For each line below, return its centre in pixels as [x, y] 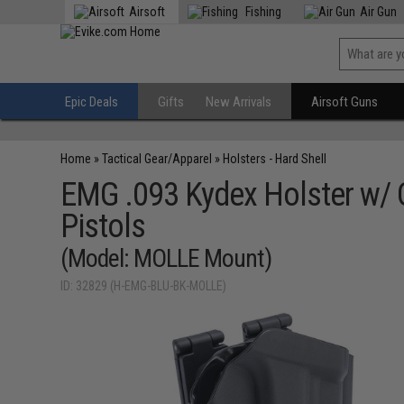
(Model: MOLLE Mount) [166, 258]
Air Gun [379, 12]
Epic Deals [92, 102]
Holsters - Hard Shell [275, 159]
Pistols [103, 226]
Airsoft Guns [345, 102]
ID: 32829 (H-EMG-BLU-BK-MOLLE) [144, 286]
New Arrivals [239, 102]
